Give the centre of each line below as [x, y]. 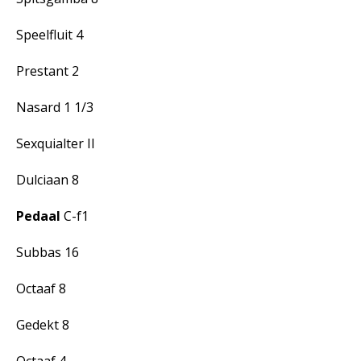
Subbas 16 [48, 252]
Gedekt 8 [43, 325]
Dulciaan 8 [48, 180]
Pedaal [38, 216]
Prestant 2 [48, 71]
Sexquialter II [56, 143]
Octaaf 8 [41, 288]
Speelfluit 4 [50, 35]
